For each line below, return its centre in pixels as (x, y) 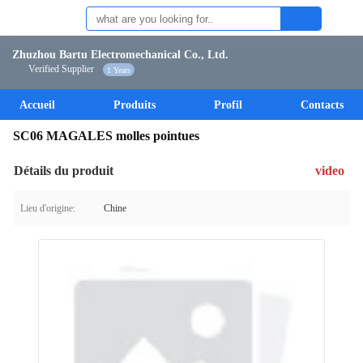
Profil (228, 105)
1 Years (119, 70)
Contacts (322, 105)
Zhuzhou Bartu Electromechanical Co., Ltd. (120, 55)
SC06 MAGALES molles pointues (106, 136)
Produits (135, 105)
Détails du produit (64, 171)
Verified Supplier (61, 69)
